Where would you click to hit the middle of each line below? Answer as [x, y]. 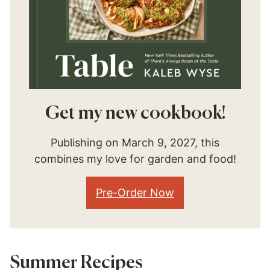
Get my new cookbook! [135, 114]
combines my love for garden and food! [135, 159]
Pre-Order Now [135, 193]
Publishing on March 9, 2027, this [135, 142]
